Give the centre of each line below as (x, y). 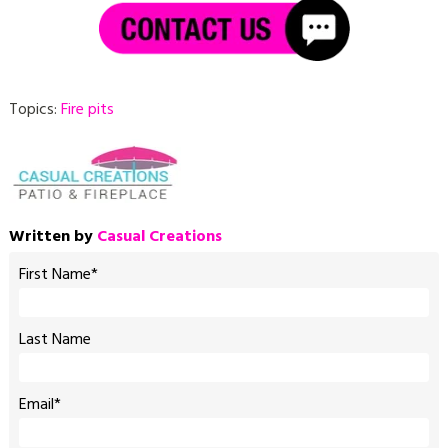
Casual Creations (159, 237)
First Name (54, 275)
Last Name (54, 340)
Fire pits (87, 109)
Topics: (34, 109)
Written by (52, 237)
